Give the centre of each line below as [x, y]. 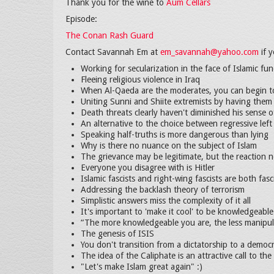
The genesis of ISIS [117, 234]
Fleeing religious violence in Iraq [140, 80]
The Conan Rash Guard [109, 35]
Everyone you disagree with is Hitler [148, 168]
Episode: [81, 19]
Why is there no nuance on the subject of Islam [169, 146]
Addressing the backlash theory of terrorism [163, 190]
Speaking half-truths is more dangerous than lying [175, 135]
